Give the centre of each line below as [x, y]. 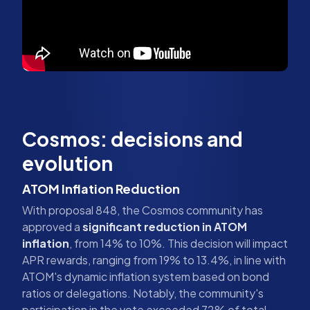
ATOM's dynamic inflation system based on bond [146, 276]
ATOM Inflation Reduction [101, 188]
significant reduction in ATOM [165, 226]
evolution [67, 163]
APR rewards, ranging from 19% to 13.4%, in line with [154, 259]
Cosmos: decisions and [133, 138]
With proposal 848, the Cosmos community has [143, 210]
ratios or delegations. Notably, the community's [143, 293]
